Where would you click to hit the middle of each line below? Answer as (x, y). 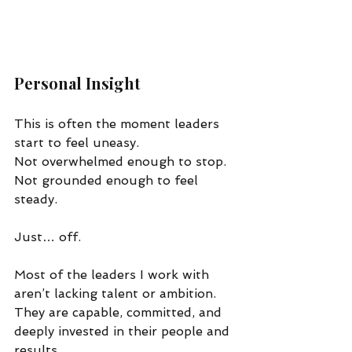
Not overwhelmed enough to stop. (122, 161)
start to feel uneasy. (77, 142)
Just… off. (48, 236)
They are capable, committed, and (120, 312)
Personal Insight (77, 82)
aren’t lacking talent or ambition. (117, 293)
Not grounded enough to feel (108, 180)
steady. (36, 199)
